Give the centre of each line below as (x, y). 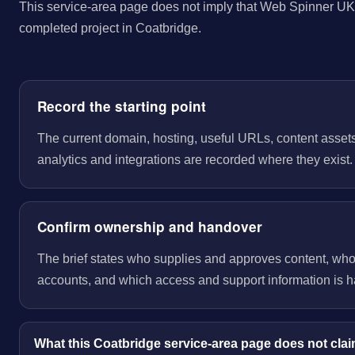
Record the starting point (121, 107)
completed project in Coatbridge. (110, 28)
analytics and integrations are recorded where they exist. (195, 160)
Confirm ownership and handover (149, 227)
